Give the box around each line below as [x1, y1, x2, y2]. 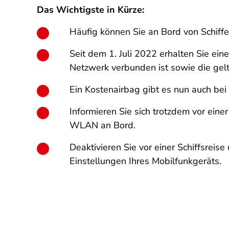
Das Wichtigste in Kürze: [37, 4, 144, 16]
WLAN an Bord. [70, 119, 135, 131]
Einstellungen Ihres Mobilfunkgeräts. [70, 155, 221, 167]
